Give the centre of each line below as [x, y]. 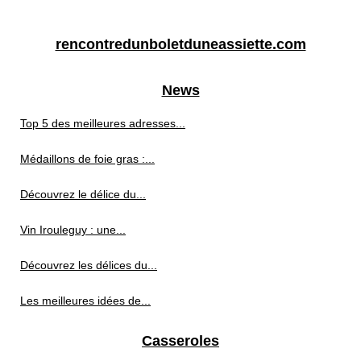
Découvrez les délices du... [89, 266]
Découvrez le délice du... [83, 195]
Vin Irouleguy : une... [73, 230]
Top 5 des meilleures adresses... [103, 124]
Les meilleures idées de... [85, 301]
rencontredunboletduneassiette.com [180, 45]
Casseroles [180, 341]
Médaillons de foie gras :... [87, 159]
